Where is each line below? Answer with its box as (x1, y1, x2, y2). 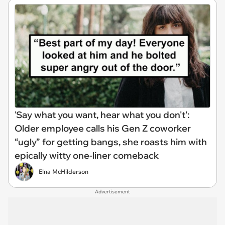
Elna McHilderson (39, 167, 88, 175)
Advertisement (95, 188, 130, 195)
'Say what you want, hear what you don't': (15, 108, 189, 121)
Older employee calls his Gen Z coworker (15, 122, 191, 134)
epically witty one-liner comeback (15, 149, 159, 161)
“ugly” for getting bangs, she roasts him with (15, 136, 207, 148)
